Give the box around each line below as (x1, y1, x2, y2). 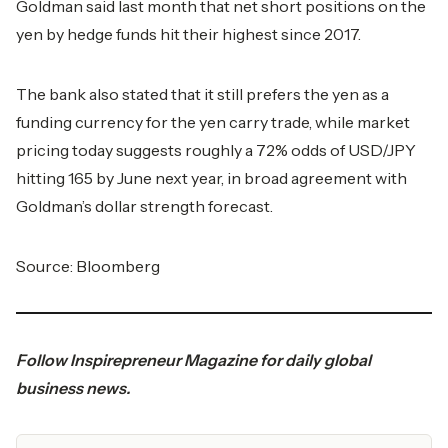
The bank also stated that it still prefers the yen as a (16, 84, 389, 104)
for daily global (257, 350, 371, 370)
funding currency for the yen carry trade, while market (16, 112, 410, 132)
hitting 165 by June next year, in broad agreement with (16, 168, 407, 188)
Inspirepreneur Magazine (70, 350, 257, 370)
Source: (16, 256, 76, 276)
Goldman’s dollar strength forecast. (16, 196, 273, 216)
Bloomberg (76, 256, 160, 276)
